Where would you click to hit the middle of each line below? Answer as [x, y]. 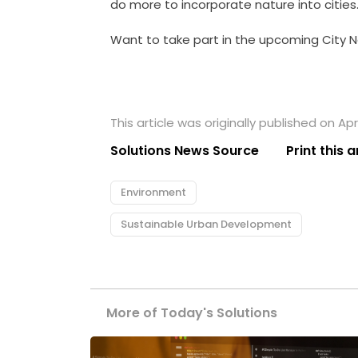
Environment [154, 193]
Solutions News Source [185, 151]
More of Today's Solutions [192, 313]
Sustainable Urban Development [207, 225]
